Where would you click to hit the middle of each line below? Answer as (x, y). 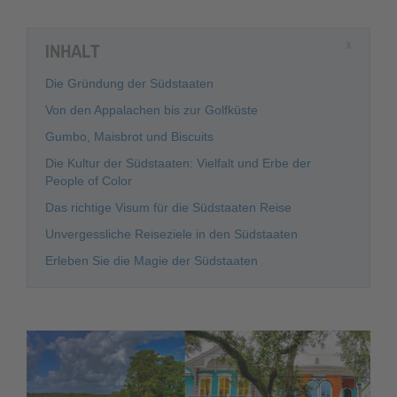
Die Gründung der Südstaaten (129, 83)
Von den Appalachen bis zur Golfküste (152, 110)
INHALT (73, 51)
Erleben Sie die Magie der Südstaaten (152, 261)
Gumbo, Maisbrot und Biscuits (129, 136)
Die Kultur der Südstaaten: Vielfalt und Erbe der (178, 163)
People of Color (89, 181)
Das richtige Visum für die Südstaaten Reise (168, 207)
